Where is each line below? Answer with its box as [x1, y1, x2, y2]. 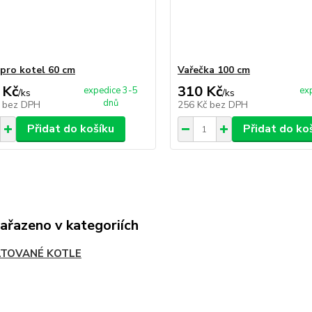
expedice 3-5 [84, 84, 139, 97]
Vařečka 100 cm [177, 63, 250, 77]
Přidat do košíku [26, 121, 114, 137]
